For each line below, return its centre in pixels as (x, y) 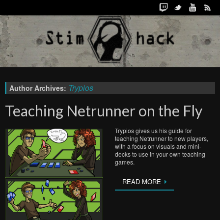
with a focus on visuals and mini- (158, 146)
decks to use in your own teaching (160, 154)
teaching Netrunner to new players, (162, 138)
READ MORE (142, 181)
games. (125, 162)
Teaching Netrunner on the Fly (104, 110)
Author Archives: (39, 88)
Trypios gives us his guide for (153, 130)
